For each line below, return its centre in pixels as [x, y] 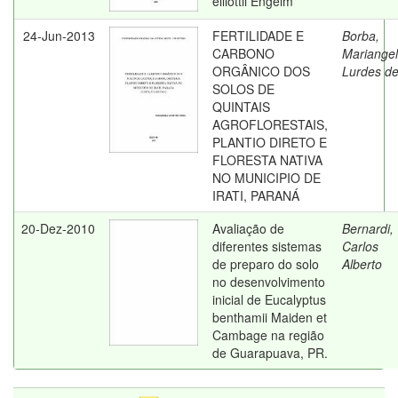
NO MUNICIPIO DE [267, 178]
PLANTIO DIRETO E [270, 142]
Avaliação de [248, 228]
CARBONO [243, 53]
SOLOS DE [243, 89]
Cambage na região [268, 335]
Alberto [362, 264]
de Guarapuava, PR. [270, 353]
